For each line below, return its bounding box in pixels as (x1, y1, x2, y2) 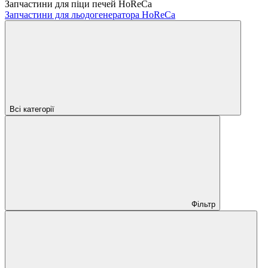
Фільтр (191, 199, 215, 209)
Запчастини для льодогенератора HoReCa (5, 9, 175, 20)
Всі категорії (10, 104, 54, 114)
